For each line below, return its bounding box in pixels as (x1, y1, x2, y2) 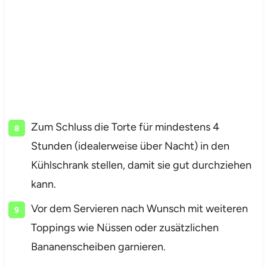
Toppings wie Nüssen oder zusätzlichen (30, 221, 219, 234)
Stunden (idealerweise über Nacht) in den (30, 139, 229, 153)
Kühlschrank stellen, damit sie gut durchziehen (30, 158, 252, 172)
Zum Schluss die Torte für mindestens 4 (30, 120, 219, 133)
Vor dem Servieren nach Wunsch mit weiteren (30, 201, 248, 215)
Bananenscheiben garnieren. (30, 240, 166, 253)
